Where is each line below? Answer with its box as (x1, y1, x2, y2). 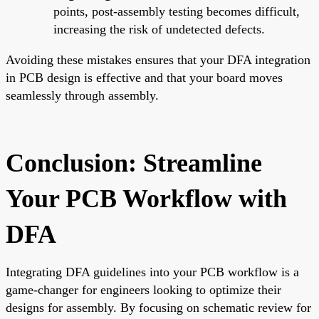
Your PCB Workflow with (6, 184, 287, 213)
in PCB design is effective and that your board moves (6, 70, 283, 85)
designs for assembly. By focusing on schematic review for (6, 300, 311, 315)
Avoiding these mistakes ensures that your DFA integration (6, 52, 310, 67)
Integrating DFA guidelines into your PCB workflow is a (6, 264, 299, 279)
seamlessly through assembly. (6, 88, 159, 103)
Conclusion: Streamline (6, 148, 262, 177)
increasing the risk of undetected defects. (53, 21, 265, 36)
